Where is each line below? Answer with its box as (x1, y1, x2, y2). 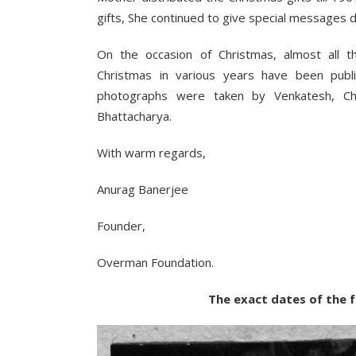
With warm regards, (97, 145, 206, 161)
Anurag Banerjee (97, 181, 188, 197)
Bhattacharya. (97, 108, 172, 124)
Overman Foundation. (97, 254, 214, 270)
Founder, (97, 218, 145, 234)
